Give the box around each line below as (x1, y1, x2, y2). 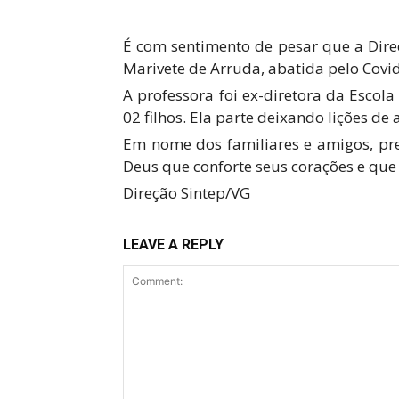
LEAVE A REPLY (123, 235, 224, 253)
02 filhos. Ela (123, 106, 212, 127)
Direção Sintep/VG (123, 182, 250, 203)
